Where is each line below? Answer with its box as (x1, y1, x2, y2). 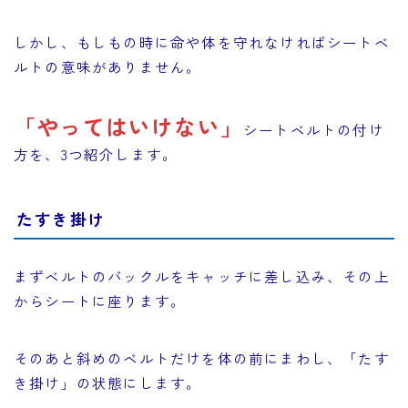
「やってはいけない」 (14, 110, 243, 143)
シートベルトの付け (243, 119, 384, 140)
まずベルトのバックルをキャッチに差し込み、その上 (14, 265, 390, 286)
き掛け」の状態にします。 (14, 372, 202, 393)
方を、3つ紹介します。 (14, 144, 178, 165)
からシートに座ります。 (14, 290, 187, 311)
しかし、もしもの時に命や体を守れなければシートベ (14, 32, 390, 53)
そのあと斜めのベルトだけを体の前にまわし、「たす (14, 347, 390, 368)
